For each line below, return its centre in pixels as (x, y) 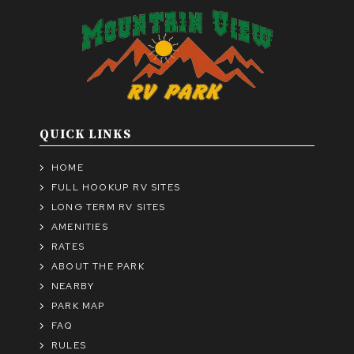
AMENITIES (80, 227)
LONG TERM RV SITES (109, 207)
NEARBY (73, 286)
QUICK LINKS (85, 135)
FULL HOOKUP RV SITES (116, 188)
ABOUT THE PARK (98, 267)
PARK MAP (79, 306)
